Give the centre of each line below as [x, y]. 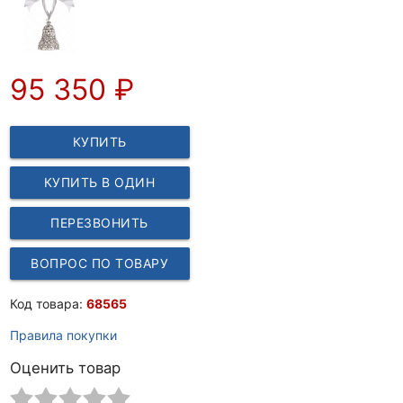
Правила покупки [63, 335]
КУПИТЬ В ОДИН [99, 182]
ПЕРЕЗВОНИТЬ [99, 222]
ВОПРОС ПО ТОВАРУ [99, 263]
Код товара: [48, 303]
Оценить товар [65, 367]
